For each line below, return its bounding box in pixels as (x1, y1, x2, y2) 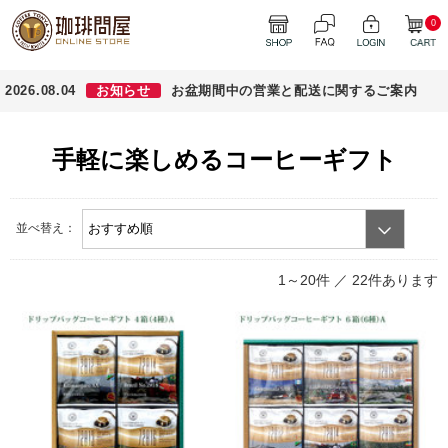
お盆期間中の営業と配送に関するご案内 (170, 83, 418, 98)
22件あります (352, 272, 438, 288)
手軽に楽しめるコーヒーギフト (51, 146, 397, 173)
